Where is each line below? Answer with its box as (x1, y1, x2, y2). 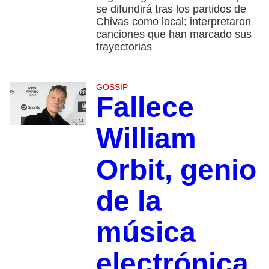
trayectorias (95, 41, 152, 53)
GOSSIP (95, 82, 128, 92)
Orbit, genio (95, 154, 256, 186)
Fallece (95, 91, 194, 124)
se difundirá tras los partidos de (95, 3, 246, 16)
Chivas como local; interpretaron (95, 16, 251, 28)
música (95, 216, 196, 249)
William (95, 122, 196, 155)
